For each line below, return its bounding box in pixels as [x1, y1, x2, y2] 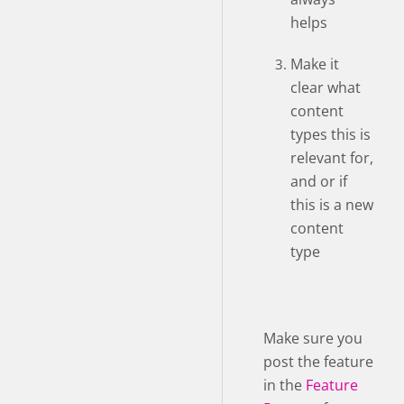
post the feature [263, 351, 373, 372]
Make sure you [263, 327, 363, 348]
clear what [290, 77, 361, 97]
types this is [290, 124, 371, 144]
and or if [290, 170, 347, 191]
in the [263, 374, 306, 395]
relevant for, [290, 147, 373, 168]
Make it [290, 53, 339, 74]
